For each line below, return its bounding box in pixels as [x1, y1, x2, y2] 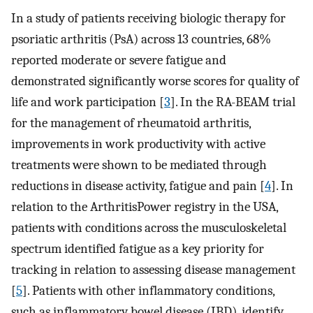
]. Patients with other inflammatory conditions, [22, 282, 275, 298]
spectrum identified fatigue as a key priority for [11, 240, 264, 256]
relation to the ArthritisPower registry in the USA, [11, 198, 278, 214]
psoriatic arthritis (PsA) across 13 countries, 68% [11, 31, 271, 47]
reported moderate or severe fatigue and [11, 52, 226, 68]
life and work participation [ [11, 94, 164, 110]
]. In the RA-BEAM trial [170, 94, 296, 110]
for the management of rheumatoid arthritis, [11, 115, 251, 131]
